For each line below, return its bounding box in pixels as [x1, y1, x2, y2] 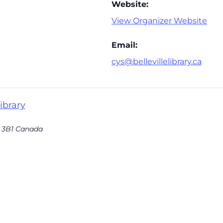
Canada [15, 124, 43, 134]
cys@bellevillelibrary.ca [111, 57, 202, 67]
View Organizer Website [111, 16, 207, 26]
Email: [111, 40, 137, 50]
